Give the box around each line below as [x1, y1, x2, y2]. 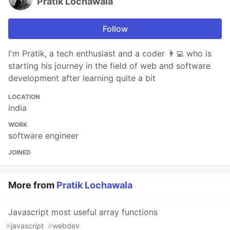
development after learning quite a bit [8, 73, 156, 83]
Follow [102, 24, 128, 34]
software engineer [8, 130, 79, 141]
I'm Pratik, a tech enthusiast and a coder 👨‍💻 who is [8, 48, 212, 59]
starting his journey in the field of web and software [8, 61, 210, 71]
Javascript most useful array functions [8, 207, 158, 217]
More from [8, 180, 56, 190]
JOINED [8, 148, 31, 156]
